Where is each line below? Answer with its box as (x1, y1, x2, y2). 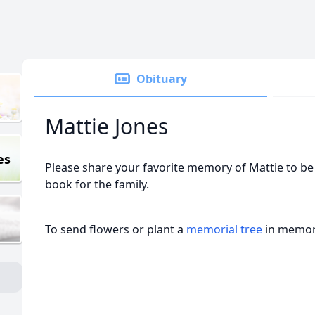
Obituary (136, 71, 187, 86)
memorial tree (186, 221, 262, 237)
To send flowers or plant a (45, 221, 186, 237)
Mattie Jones (45, 112, 168, 141)
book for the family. (45, 176, 149, 192)
